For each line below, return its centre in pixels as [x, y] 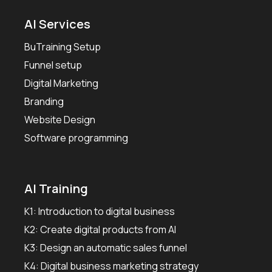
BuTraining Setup [63, 47]
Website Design [60, 120]
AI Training [56, 189]
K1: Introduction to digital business [100, 212]
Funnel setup [53, 65]
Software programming [76, 138]
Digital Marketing [61, 83]
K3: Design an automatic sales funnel [106, 248]
